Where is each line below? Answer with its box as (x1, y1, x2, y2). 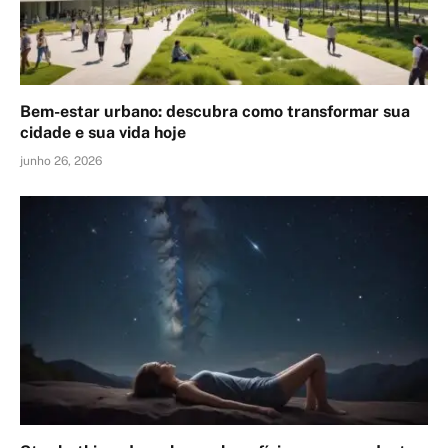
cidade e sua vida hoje (20, 122, 186, 142)
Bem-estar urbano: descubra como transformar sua (20, 101, 410, 121)
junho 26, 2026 (20, 153, 102, 168)
